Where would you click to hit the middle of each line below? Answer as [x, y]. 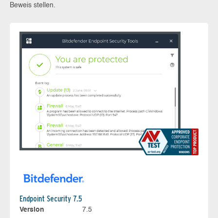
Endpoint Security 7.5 [51, 199]
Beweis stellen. [33, 5]
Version [32, 209]
